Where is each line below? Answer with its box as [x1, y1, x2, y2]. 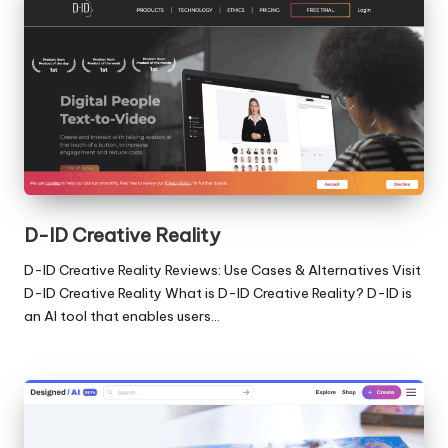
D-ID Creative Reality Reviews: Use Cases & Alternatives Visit [24, 261, 421, 280]
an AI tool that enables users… [24, 307, 220, 326]
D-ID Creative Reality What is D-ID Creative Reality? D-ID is [24, 284, 412, 303]
